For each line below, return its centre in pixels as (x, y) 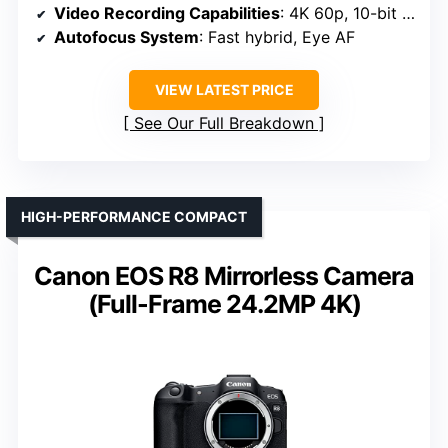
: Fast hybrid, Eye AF (277, 37)
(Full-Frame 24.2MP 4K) (224, 304)
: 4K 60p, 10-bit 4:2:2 (341, 13)
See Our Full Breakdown (224, 123)
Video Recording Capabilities (167, 13)
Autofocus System (126, 37)
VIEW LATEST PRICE (224, 90)
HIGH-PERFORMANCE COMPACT (134, 217)
